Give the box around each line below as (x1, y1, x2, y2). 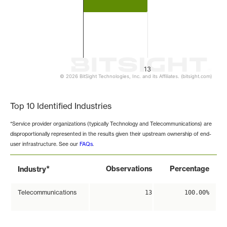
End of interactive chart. (10, 79, 101, 89)
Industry (18, 165, 46, 174)
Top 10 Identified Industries (10, 101, 111, 111)
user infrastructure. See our (10, 141, 80, 147)
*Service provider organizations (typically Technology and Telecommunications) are (10, 121, 212, 127)
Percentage (170, 164, 209, 174)
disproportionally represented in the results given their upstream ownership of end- (10, 131, 211, 137)
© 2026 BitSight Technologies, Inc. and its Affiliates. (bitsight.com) (60, 73, 212, 80)
